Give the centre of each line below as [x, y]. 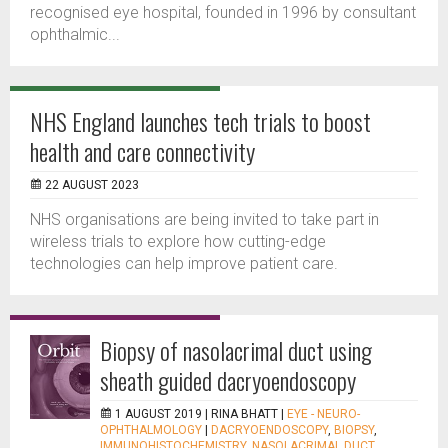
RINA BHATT [244, 414]
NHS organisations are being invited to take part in [204, 219]
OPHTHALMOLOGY [151, 430]
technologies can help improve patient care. [184, 263]
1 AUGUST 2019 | [163, 414]
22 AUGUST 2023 [92, 185]
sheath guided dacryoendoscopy [228, 380]
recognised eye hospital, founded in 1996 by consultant [223, 12]
